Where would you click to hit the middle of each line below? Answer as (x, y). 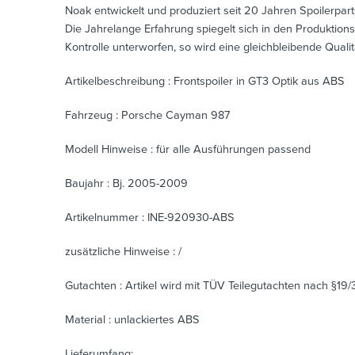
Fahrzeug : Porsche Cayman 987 (147, 115)
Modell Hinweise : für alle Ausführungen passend (188, 149)
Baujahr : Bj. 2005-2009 (126, 183)
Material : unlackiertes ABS (132, 319)
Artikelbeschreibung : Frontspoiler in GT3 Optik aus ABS (205, 81)
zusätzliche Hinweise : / (123, 251)
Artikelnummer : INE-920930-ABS (150, 217)
